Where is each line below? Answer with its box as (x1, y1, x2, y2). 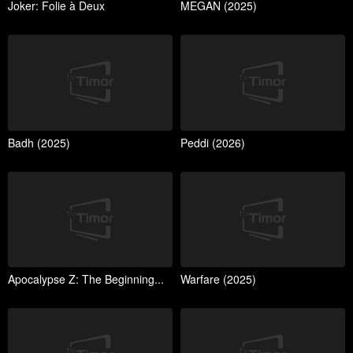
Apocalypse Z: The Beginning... (8, 271, 164, 288)
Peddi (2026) (180, 134, 245, 150)
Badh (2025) (8, 134, 70, 150)
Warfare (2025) (180, 271, 256, 288)
